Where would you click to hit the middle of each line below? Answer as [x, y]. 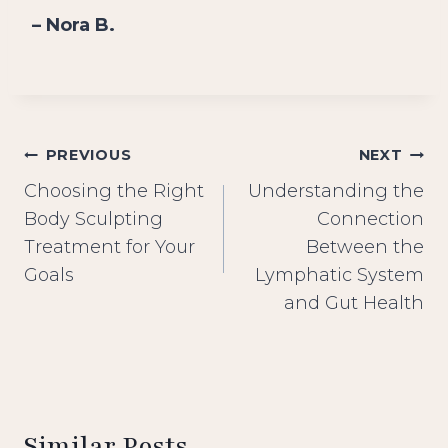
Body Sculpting [93, 219]
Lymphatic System [339, 275]
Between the [365, 247]
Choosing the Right [114, 191]
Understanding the [336, 191]
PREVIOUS [88, 155]
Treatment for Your [109, 247]
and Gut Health [354, 303]
